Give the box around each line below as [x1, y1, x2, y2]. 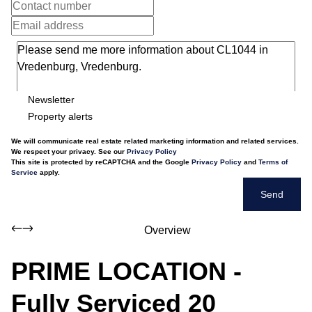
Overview [143, 224, 191, 236]
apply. [38, 169, 60, 176]
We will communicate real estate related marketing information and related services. [11, 137, 299, 145]
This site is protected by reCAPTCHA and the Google [11, 158, 192, 166]
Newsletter [28, 93, 75, 105]
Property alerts [28, 110, 93, 122]
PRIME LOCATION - [11, 257, 242, 286]
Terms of [258, 158, 288, 166]
